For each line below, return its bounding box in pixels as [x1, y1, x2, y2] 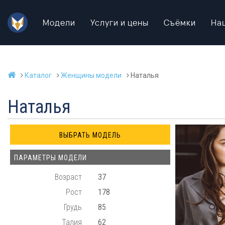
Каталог [25, 71, 52, 79]
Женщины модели [61, 71, 122, 79]
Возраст [55, 172, 82, 182]
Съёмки [164, 17, 196, 28]
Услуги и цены [90, 17, 149, 28]
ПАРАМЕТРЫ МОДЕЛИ [14, 154, 87, 162]
